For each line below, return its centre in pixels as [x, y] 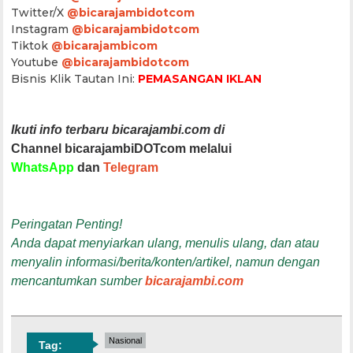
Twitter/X [39, 12]
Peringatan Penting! [67, 224]
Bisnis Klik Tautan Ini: [75, 78]
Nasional [126, 340]
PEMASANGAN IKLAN [200, 78]
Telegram [131, 167]
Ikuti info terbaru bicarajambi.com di [120, 129]
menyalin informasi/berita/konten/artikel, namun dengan [166, 262]
